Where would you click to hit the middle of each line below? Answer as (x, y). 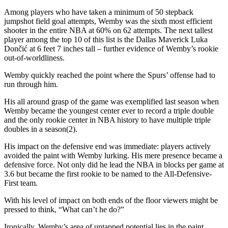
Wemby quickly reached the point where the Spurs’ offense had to (110, 75)
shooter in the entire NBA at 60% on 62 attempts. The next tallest (108, 30)
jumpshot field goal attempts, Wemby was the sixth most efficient (108, 21)
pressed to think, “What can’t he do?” (65, 209)
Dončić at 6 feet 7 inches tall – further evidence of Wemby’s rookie (111, 48)
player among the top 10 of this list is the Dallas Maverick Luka (106, 39)
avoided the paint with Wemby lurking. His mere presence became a (113, 155)
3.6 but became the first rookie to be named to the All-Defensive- (108, 174)
